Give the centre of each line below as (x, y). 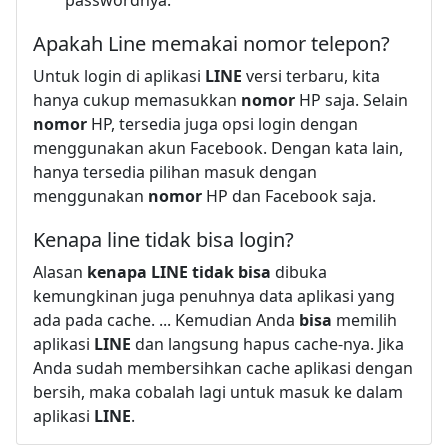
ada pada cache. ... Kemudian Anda (166, 319)
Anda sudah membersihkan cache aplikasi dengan (223, 367)
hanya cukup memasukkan (137, 99)
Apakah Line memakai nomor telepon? (211, 43)
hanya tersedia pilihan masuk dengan (175, 171)
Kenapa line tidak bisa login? (163, 239)
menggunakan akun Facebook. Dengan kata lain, (218, 147)
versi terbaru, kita (311, 75)
